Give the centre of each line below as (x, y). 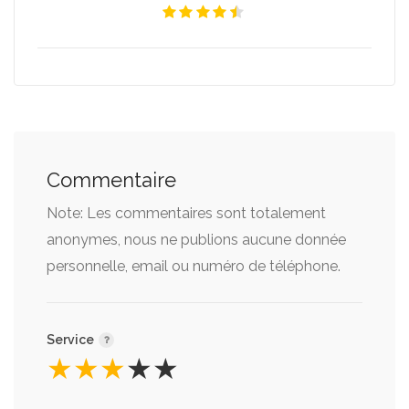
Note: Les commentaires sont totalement (186, 213)
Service (72, 340)
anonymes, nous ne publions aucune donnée (196, 240)
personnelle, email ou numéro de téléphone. (194, 266)
